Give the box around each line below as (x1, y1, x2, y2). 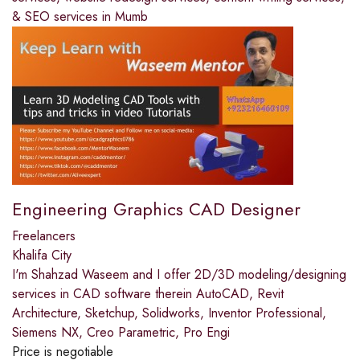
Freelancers (12, 226, 76, 245)
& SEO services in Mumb (12, 6, 148, 26)
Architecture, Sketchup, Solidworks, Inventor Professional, (12, 303, 326, 322)
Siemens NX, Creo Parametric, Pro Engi (12, 322, 230, 342)
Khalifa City (12, 245, 72, 264)
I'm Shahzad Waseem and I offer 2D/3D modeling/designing (12, 264, 346, 284)
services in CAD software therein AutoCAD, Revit (12, 284, 284, 303)
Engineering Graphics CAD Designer (12, 195, 301, 222)
